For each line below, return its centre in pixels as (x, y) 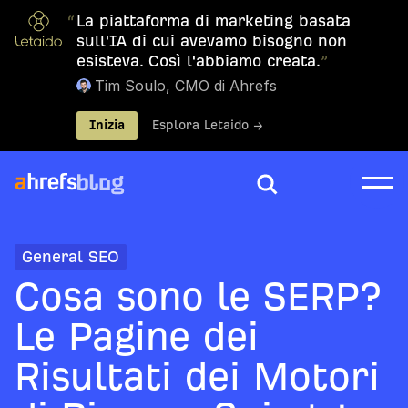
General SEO (71, 256)
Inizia (107, 125)
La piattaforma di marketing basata (214, 20)
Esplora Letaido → (208, 125)
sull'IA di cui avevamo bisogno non (212, 41)
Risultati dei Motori (197, 377)
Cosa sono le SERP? (198, 296)
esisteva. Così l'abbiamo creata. (199, 61)
